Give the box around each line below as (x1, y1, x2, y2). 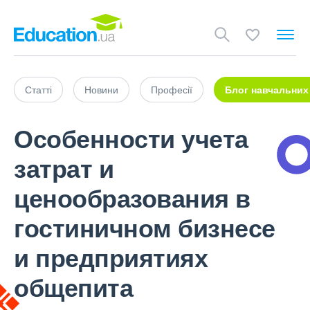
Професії (151, 82, 192, 96)
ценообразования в (14, 179, 250, 215)
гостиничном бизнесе (14, 209, 275, 245)
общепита (14, 268, 133, 304)
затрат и (14, 149, 113, 185)
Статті (25, 82, 52, 96)
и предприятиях (14, 239, 208, 275)
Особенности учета (14, 120, 248, 156)
